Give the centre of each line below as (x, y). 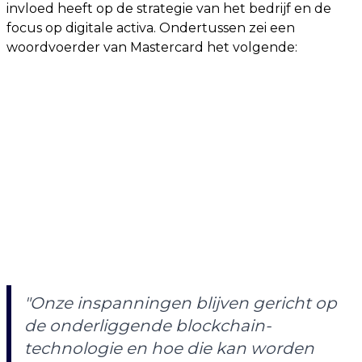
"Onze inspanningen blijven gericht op (181, 303)
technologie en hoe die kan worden (169, 348)
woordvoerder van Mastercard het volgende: (152, 47)
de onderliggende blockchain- (148, 325)
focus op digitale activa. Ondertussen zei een (151, 27)
